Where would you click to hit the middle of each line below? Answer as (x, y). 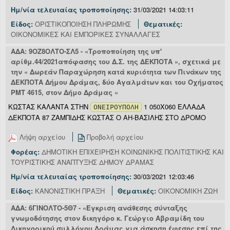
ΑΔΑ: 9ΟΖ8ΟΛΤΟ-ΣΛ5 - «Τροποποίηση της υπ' (86, 51)
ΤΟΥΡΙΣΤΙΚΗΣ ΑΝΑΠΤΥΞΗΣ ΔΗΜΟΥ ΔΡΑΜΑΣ (82, 162)
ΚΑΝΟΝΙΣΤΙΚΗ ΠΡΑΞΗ (70, 191)
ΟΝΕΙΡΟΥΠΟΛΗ (116, 107)
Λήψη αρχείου (42, 137)
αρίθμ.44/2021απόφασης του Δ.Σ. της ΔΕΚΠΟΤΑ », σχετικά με (116, 62)
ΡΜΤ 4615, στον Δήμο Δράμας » (64, 92)
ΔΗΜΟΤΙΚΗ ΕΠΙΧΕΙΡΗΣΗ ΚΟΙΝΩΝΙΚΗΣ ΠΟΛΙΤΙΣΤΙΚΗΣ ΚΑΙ (133, 152)
